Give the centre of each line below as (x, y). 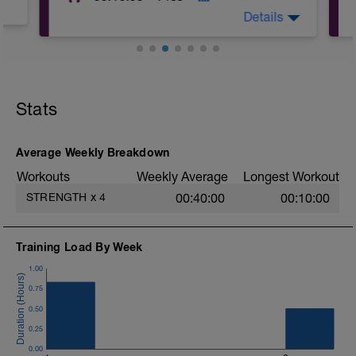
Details (263, 17)
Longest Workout (291, 176)
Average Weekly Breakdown (93, 152)
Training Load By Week (79, 247)
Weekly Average (182, 176)
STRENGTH (57, 197)
